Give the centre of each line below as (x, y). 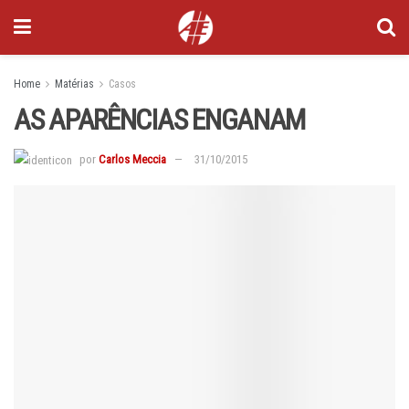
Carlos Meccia (132, 159)
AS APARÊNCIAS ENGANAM (160, 120)
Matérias (74, 84)
